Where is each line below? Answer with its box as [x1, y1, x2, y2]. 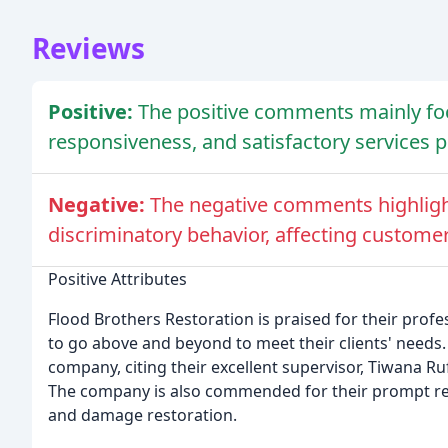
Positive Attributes [48, 268, 187, 291]
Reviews [32, 29, 145, 68]
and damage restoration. [48, 404, 237, 427]
